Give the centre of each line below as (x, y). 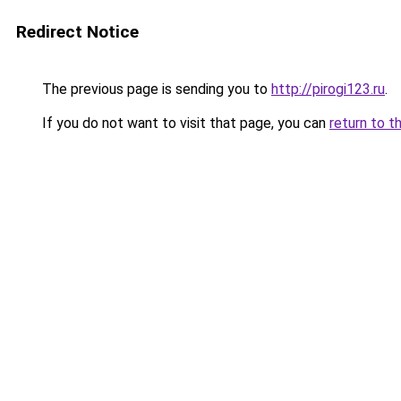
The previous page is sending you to (155, 89)
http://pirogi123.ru (328, 89)
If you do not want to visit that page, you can (184, 123)
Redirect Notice (77, 32)
